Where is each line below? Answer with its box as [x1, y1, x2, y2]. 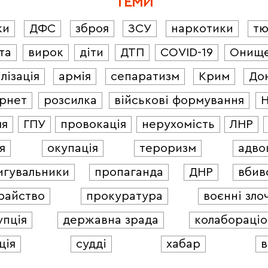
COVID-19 [160, 46, 214, 59]
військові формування [114, 94, 244, 106]
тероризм [139, 142, 197, 154]
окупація [47, 142, 98, 154]
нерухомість [141, 118, 215, 130]
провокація [60, 118, 127, 130]
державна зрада [63, 214, 159, 226]
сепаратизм [110, 70, 179, 83]
